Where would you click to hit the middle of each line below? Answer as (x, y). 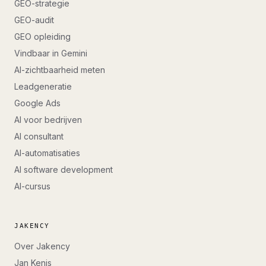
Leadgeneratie (43, 86)
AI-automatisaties (47, 153)
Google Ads (37, 103)
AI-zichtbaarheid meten (60, 70)
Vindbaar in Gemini (51, 53)
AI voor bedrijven (48, 120)
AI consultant (39, 136)
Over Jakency (42, 246)
